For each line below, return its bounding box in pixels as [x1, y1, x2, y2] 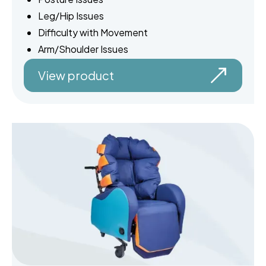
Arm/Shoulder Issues [38, 43, 128, 56]
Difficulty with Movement [38, 26, 148, 39]
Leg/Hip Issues [38, 9, 104, 23]
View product [38, 68, 114, 83]
